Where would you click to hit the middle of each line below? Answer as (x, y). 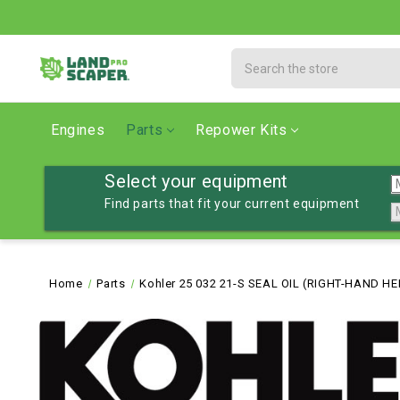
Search (253, 57)
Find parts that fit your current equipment (232, 204)
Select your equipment (196, 181)
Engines (78, 130)
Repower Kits (242, 130)
